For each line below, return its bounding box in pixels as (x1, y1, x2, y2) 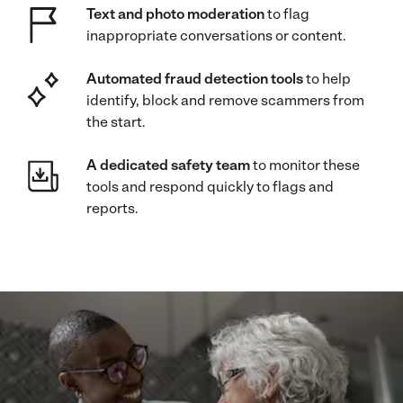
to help (306, 69, 351, 87)
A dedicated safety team (86, 156, 253, 174)
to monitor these (253, 156, 360, 174)
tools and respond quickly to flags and (86, 177, 334, 195)
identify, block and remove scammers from (86, 91, 364, 109)
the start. (86, 112, 148, 130)
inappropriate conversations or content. (86, 26, 357, 44)
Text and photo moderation (86, 4, 264, 22)
